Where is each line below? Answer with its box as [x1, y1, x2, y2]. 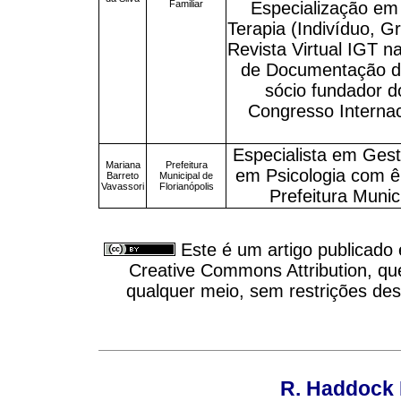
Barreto [107, 169, 139, 181]
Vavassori [101, 180, 144, 192]
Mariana [105, 158, 141, 170]
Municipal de [159, 169, 213, 181]
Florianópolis [158, 180, 214, 192]
